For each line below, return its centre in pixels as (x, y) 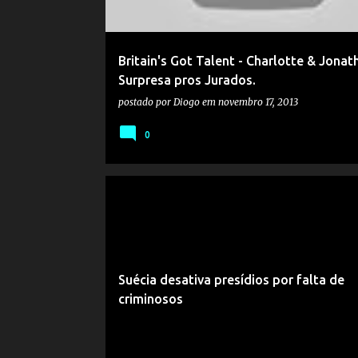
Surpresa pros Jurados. (187, 80)
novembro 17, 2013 (258, 102)
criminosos (150, 299)
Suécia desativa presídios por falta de (231, 280)
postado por (145, 102)
